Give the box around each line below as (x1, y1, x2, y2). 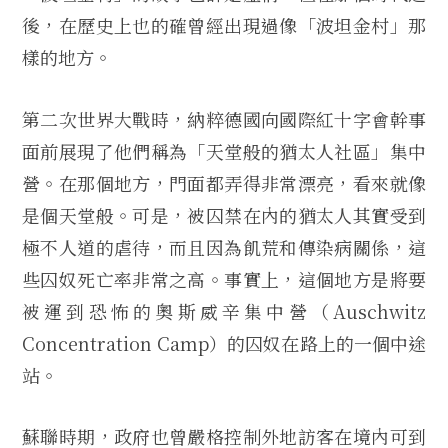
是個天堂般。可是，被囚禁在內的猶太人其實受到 (22, 201, 426, 228)
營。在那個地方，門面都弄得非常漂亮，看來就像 (22, 169, 426, 196)
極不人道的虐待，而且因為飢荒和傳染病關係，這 (22, 233, 426, 260)
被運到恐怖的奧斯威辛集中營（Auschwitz (22, 297, 426, 324)
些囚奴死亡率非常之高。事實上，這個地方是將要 (22, 265, 426, 292)
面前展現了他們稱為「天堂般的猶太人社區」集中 (22, 137, 426, 164)
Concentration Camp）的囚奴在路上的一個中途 (22, 329, 426, 356)
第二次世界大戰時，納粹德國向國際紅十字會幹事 (22, 105, 426, 132)
